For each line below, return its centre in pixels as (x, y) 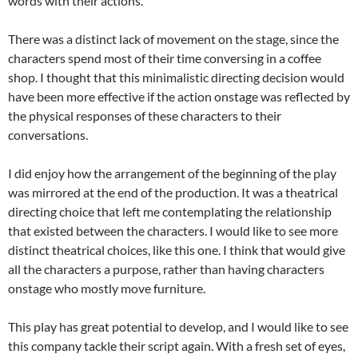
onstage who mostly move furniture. (107, 288)
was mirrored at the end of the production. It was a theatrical (173, 192)
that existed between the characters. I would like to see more (173, 231)
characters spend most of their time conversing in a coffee (165, 58)
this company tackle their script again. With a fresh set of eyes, (177, 346)
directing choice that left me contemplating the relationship (170, 211)
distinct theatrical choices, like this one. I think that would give (177, 250)
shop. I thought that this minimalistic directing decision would (176, 77)
